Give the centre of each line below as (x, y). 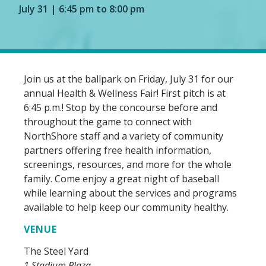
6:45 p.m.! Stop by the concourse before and (121, 107)
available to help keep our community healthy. (126, 207)
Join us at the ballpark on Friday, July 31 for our (129, 79)
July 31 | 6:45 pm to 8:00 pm (82, 9)
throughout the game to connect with (108, 122)
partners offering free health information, (118, 150)
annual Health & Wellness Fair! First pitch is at (125, 93)
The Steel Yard (56, 251)
